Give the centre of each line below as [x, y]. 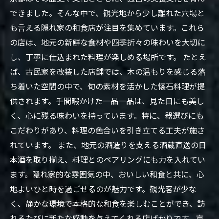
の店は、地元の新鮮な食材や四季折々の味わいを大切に [108, 42]
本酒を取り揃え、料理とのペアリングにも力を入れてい [108, 159]
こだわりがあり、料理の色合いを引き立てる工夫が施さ [107, 130]
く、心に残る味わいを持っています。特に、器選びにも [107, 115]
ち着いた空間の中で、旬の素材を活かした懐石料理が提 [107, 86]
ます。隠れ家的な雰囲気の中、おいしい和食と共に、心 [107, 174]
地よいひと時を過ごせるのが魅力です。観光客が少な [103, 189]
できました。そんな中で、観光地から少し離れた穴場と [107, 13]
